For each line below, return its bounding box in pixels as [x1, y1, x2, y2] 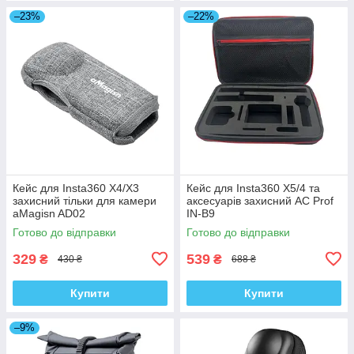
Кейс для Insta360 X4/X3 [13, 181, 139, 194]
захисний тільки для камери [13, 194, 156, 207]
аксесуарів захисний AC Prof [186, 194, 333, 207]
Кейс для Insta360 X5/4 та [186, 181, 320, 194]
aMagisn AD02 [13, 206, 85, 220]
